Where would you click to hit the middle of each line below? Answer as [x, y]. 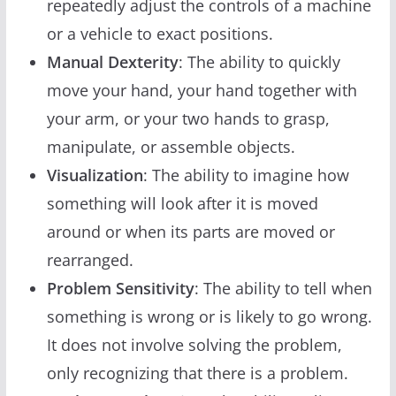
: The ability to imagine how [246, 175]
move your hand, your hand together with [202, 90]
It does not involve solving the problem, [194, 344]
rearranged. [90, 259]
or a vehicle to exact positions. [160, 33]
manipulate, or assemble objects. [171, 146]
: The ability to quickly [259, 61]
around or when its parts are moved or [190, 231]
